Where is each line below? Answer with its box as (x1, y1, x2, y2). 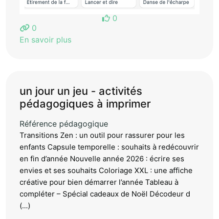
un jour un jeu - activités (20, 84, 142, 97)
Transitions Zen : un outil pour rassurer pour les (20, 130, 185, 140)
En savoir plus (20, 34, 71, 44)
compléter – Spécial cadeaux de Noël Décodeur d (20, 189, 190, 198)
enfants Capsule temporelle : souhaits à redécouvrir (20, 142, 199, 152)
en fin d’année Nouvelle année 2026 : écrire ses (20, 153, 184, 163)
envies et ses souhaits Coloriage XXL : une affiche (20, 165, 193, 175)
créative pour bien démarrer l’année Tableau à (20, 177, 178, 187)
